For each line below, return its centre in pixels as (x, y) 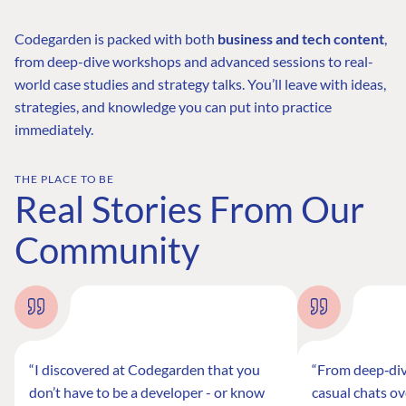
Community (107, 250)
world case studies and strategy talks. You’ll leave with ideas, (200, 83)
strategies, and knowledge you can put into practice (173, 106)
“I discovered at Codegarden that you (145, 369)
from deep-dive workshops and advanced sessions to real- (194, 61)
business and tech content (301, 38)
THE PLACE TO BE (65, 179)
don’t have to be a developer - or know (147, 391)
